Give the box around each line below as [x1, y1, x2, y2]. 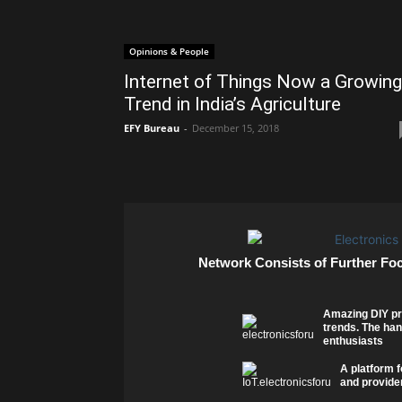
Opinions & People [129, 45, 209, 58]
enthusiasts [322, 335, 383, 348]
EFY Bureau [124, 121, 179, 135]
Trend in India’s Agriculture [124, 93, 341, 116]
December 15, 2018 [192, 121, 279, 135]
